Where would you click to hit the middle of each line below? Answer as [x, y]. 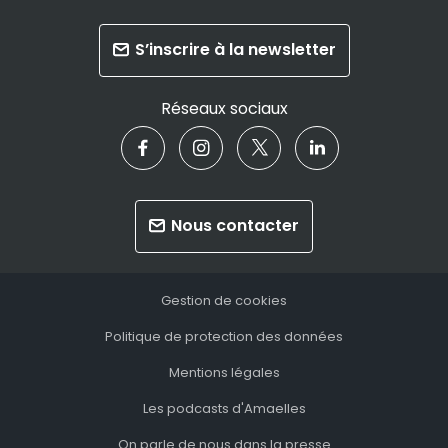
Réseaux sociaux [224, 108]
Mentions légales [224, 372]
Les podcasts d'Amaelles [224, 408]
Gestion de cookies [224, 300]
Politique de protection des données [224, 336]
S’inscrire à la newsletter [235, 50]
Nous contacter [235, 226]
